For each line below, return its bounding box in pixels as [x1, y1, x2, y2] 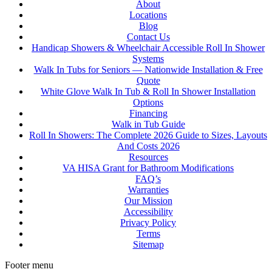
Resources [128, 152, 168, 162]
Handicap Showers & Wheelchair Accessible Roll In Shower [32, 42, 265, 53]
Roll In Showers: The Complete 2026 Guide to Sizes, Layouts [29, 130, 267, 140]
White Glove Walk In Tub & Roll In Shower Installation [41, 86, 256, 97]
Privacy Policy [120, 217, 176, 228]
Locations [129, 10, 167, 20]
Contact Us [126, 32, 170, 42]
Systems [132, 53, 164, 64]
